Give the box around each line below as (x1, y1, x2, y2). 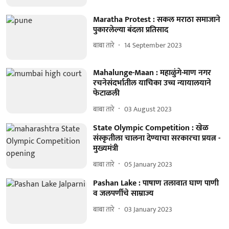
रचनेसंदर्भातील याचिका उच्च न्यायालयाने (93, 76, 211, 90)
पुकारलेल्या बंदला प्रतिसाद (93, 22, 168, 37)
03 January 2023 (124, 203, 172, 215)
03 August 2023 (124, 103, 172, 115)
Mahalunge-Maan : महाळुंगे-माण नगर (93, 66, 211, 80)
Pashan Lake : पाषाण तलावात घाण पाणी (93, 176, 219, 191)
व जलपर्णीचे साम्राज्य (93, 187, 153, 201)
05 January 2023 (124, 158, 172, 170)
